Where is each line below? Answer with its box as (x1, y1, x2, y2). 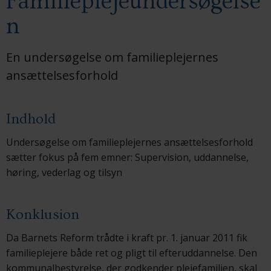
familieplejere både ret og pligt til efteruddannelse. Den (6, 246, 257, 260)
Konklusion (6, 206, 79, 223)
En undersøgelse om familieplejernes (6, 48, 218, 65)
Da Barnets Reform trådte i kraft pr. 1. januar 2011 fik (6, 230, 247, 244)
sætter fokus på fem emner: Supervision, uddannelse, (6, 150, 249, 164)
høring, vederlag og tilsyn (6, 165, 122, 179)
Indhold (6, 110, 56, 127)
